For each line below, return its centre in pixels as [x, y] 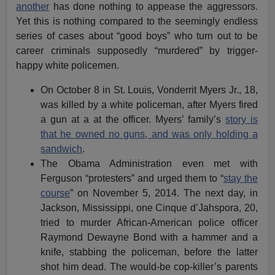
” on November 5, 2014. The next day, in [164, 193]
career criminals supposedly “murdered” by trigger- [137, 50]
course [56, 193]
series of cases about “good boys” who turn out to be [137, 36]
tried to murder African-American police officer [149, 222]
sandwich [62, 149]
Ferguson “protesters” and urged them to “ [132, 178]
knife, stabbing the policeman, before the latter [149, 252]
